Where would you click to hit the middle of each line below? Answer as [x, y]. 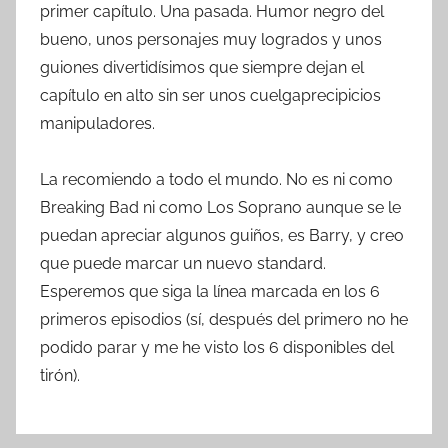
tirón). [60, 375]
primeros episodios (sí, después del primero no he [224, 319]
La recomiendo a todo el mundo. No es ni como [216, 179]
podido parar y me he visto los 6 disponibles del [217, 347]
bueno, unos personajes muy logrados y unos [211, 39]
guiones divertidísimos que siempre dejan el [202, 67]
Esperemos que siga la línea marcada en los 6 [210, 291]
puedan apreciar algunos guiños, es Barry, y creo [222, 235]
